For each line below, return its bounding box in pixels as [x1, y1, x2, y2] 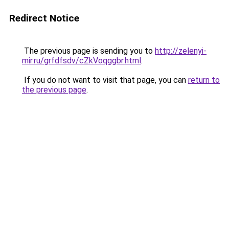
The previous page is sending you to [22, 46, 155, 56]
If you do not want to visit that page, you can [22, 75, 188, 85]
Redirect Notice [9, 12, 79, 24]
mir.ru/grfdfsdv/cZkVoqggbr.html [22, 56, 141, 65]
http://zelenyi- [155, 46, 207, 56]
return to [188, 75, 220, 85]
